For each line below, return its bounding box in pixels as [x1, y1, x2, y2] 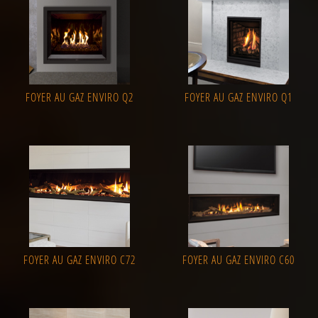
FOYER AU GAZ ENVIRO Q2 [26, 89, 133, 106]
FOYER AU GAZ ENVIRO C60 [182, 252, 295, 268]
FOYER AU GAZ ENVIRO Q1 [185, 89, 292, 106]
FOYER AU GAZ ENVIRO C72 [23, 252, 136, 268]
